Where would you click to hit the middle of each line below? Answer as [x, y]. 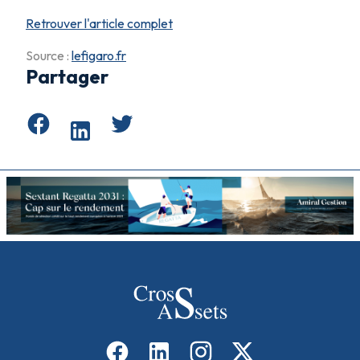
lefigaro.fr [99, 55]
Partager [67, 76]
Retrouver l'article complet [99, 23]
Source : [49, 55]
